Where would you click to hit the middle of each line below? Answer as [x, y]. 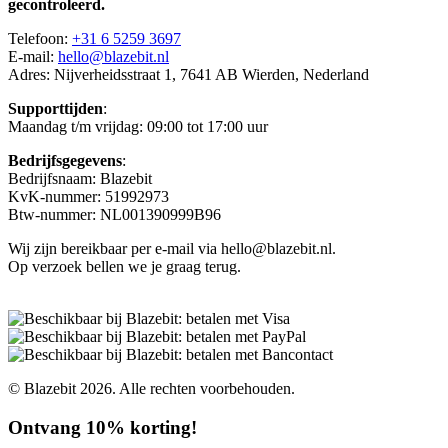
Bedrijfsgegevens [65, 160]
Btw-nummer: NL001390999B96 [114, 214]
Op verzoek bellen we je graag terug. [124, 266]
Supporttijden [55, 108]
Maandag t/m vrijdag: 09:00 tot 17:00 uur [138, 126]
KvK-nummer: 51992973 [88, 196]
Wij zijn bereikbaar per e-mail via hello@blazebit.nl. [172, 248]
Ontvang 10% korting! [102, 427]
